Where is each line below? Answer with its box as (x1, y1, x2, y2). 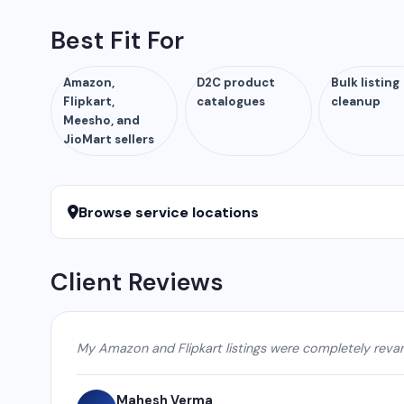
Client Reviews (50, 266, 224, 298)
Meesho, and (62, 113, 140, 129)
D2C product (197, 75, 276, 91)
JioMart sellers (62, 132, 154, 148)
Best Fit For (50, 24, 184, 57)
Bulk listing (330, 75, 399, 91)
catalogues (197, 94, 266, 110)
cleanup (330, 94, 381, 110)
